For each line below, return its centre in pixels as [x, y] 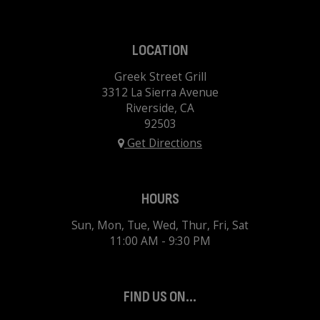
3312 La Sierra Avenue [160, 92]
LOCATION [160, 50]
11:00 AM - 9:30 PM [160, 241]
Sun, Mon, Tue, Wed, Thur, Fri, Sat [160, 225]
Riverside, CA [160, 108]
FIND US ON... [160, 297]
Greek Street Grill [160, 77]
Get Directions [163, 143]
